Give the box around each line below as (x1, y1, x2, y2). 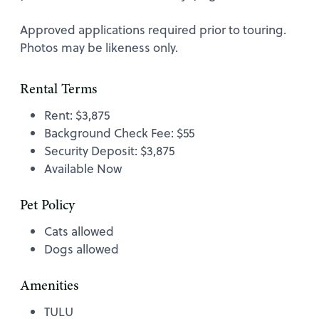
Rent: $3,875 (44, 106, 110, 124)
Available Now (44, 159, 122, 177)
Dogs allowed (44, 240, 119, 258)
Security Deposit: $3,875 (44, 142, 174, 159)
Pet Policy (20, 198, 75, 213)
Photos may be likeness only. (20, 38, 178, 56)
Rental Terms (20, 82, 97, 97)
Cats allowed (44, 222, 114, 240)
